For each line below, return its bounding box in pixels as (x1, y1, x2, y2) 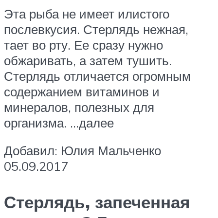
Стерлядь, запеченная (4, 191, 190, 213)
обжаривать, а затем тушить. (4, 52, 172, 68)
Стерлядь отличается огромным (4, 68, 191, 84)
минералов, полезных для (4, 99, 154, 115)
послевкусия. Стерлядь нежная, (4, 21, 188, 37)
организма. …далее (4, 114, 114, 130)
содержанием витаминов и (4, 83, 160, 99)
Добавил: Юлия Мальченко (4, 143, 161, 159)
